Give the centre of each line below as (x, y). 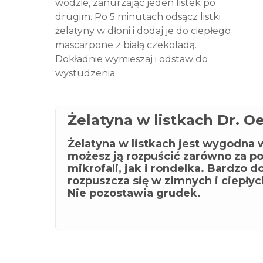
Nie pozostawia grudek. (134, 193)
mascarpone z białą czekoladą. (126, 45)
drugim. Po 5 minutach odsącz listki (138, 17)
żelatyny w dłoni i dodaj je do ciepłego (143, 31)
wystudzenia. (86, 73)
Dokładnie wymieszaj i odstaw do (131, 59)
